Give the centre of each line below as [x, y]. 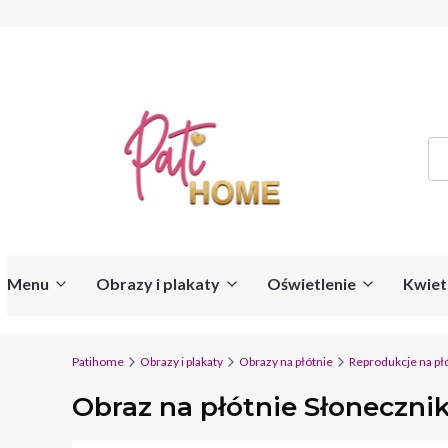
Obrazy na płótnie [286, 361]
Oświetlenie [311, 283]
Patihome [98, 361]
